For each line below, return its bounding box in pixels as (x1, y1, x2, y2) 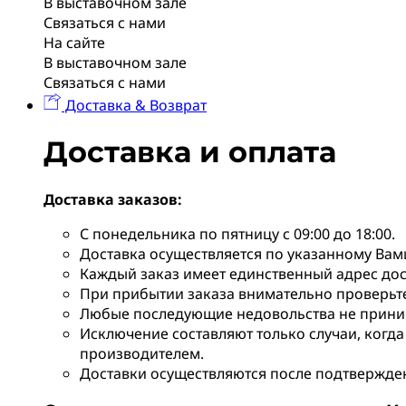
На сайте (43, 33, 105, 53)
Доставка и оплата (43, 134, 336, 170)
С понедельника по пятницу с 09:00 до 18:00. (80, 223, 395, 244)
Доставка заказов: (43, 188, 182, 209)
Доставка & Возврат (62, 95, 207, 116)
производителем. (80, 343, 204, 363)
